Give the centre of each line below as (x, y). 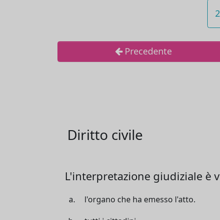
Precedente (147, 51)
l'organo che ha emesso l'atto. (140, 199)
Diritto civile (105, 134)
